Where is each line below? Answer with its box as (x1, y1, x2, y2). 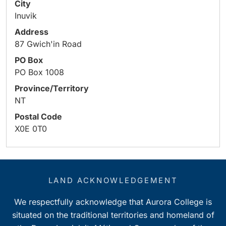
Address (15, 27, 48, 37)
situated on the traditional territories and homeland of (12, 210, 214, 220)
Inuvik (15, 11, 37, 21)
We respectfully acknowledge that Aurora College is (14, 197, 212, 207)
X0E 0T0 (15, 124, 47, 134)
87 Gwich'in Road (15, 39, 82, 49)
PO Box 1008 (15, 67, 64, 77)
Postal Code (15, 111, 62, 122)
